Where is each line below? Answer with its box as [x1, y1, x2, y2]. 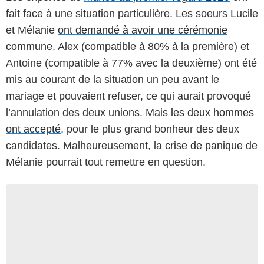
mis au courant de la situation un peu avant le [6, 73, 219, 85]
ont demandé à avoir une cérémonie [58, 24, 227, 36]
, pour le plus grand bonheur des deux [61, 123, 239, 135]
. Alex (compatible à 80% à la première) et [52, 40, 249, 52]
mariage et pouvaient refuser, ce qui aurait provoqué [6, 90, 251, 102]
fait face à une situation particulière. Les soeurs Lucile [6, 7, 258, 19]
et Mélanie [6, 24, 58, 36]
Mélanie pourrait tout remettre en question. [6, 156, 206, 168]
